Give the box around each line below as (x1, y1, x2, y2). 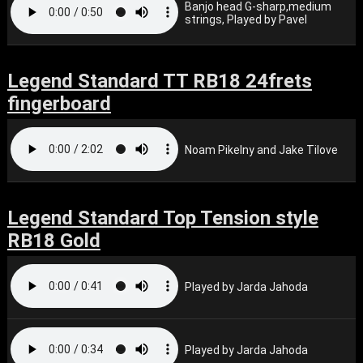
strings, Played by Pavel (185, 13, 308, 26)
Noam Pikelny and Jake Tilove (185, 143, 339, 156)
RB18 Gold (6, 229, 100, 252)
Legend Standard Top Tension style (6, 207, 318, 229)
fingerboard (6, 92, 111, 115)
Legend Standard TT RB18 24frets (6, 70, 312, 92)
